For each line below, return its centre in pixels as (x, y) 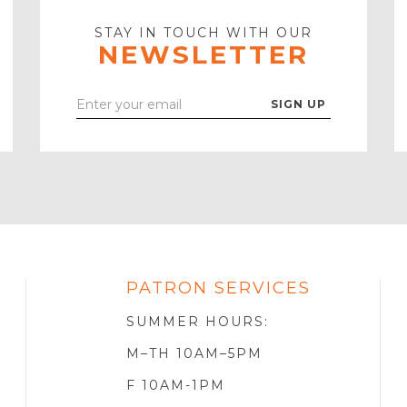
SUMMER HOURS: (197, 321)
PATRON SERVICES (218, 288)
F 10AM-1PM (175, 385)
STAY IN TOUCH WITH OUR (203, 32)
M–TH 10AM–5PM (194, 353)
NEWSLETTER (203, 54)
